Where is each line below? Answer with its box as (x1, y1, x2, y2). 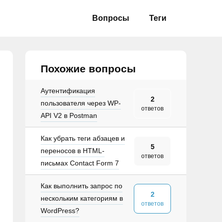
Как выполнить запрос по (41, 182, 122, 190)
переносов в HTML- (41, 147, 105, 155)
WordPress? (41, 207, 79, 215)
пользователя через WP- (41, 99, 121, 107)
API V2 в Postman (41, 111, 97, 119)
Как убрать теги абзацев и (41, 134, 125, 142)
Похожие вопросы (41, 63, 136, 74)
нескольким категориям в (41, 194, 123, 202)
